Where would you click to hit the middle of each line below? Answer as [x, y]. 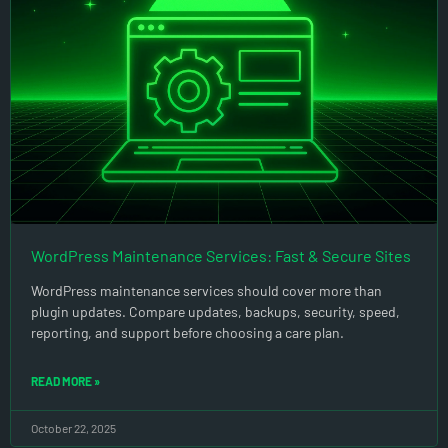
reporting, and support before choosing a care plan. [187, 332]
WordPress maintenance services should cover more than [206, 290]
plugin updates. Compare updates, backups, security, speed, [215, 311]
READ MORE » [65, 380]
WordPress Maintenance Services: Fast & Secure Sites [221, 255]
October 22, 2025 [73, 427]
